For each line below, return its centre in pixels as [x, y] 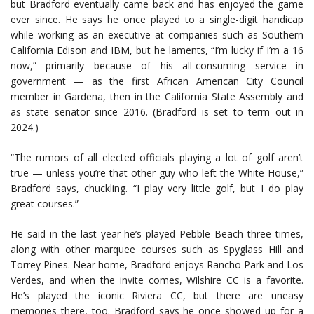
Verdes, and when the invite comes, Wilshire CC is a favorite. [157, 280]
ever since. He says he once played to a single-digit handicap [157, 20]
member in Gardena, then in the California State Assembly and [157, 97]
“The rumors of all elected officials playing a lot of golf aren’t [157, 158]
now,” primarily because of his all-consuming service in [157, 66]
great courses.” [45, 204]
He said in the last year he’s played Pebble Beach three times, [157, 234]
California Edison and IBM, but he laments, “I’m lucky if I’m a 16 [157, 50]
